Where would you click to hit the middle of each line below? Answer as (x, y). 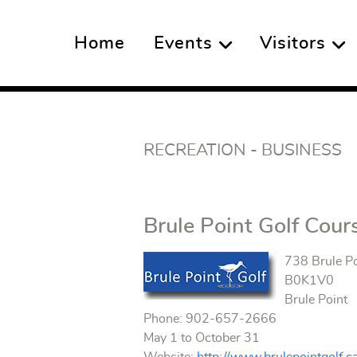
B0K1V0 (310, 280)
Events (183, 44)
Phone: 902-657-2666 (210, 319)
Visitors (293, 44)
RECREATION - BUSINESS (243, 150)
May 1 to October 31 (202, 338)
